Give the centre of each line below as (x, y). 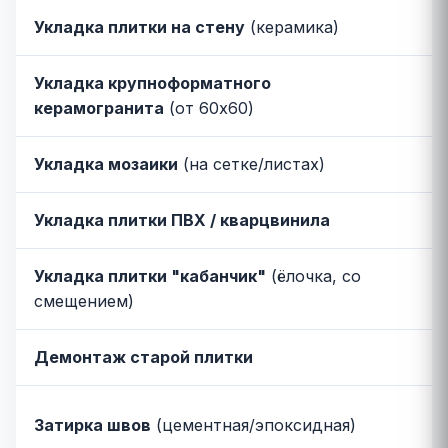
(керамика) (292, 27)
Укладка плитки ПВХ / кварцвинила (182, 220)
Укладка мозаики (106, 164)
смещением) (84, 301)
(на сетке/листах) (251, 164)
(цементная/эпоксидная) (253, 425)
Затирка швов (92, 425)
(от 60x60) (209, 108)
